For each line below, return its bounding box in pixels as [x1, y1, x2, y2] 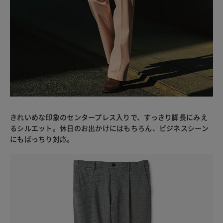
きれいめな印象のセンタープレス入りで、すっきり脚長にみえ [10, 111, 208, 122]
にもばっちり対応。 [10, 133, 74, 144]
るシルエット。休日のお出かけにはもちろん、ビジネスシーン [10, 122, 209, 133]
